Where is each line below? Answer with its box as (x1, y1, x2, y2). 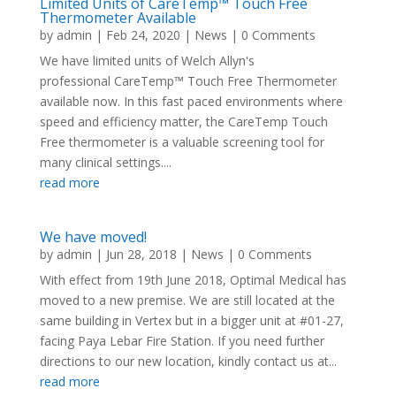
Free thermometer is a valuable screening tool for (39, 133, 324, 150)
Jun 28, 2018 (105, 245, 177, 263)
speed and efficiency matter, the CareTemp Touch (39, 112, 328, 130)
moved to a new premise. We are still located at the (39, 291, 335, 308)
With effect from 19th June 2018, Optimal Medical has (39, 270, 346, 288)
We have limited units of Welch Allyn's (39, 51, 255, 69)
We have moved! (39, 226, 147, 247)
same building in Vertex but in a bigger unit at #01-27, (39, 311, 344, 329)
